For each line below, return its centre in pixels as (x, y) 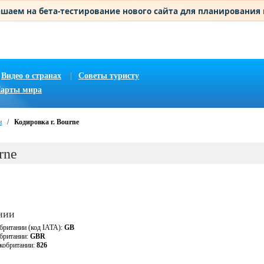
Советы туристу (109, 76)
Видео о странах (31, 76)
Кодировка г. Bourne (47, 122)
